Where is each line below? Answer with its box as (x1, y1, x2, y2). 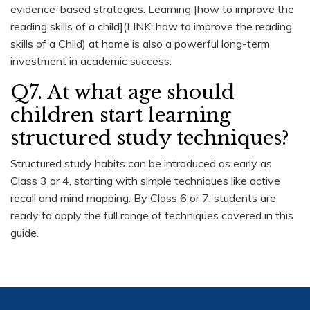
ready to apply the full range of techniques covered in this (10, 208, 293, 222)
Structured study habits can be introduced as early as (10, 156, 272, 170)
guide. (10, 225, 39, 239)
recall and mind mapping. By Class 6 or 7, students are (10, 190, 276, 205)
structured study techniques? (10, 125, 295, 150)
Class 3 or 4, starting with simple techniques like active (10, 173, 280, 188)
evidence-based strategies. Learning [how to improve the (10, 1, 294, 16)
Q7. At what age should (10, 80, 235, 104)
